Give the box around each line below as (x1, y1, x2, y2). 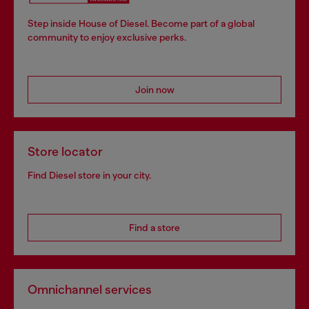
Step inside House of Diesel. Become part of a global (28, 18, 255, 29)
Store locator (28, 145, 103, 159)
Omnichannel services (28, 283, 152, 297)
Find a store (129, 222, 180, 233)
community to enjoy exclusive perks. (28, 32, 186, 43)
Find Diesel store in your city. (28, 170, 151, 181)
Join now (134, 84, 175, 95)
